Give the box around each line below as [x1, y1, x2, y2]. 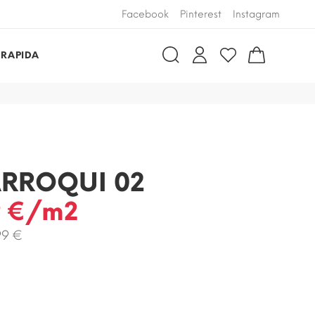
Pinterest [180, 8, 221, 20]
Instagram [233, 8, 280, 20]
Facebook [122, 8, 169, 20]
